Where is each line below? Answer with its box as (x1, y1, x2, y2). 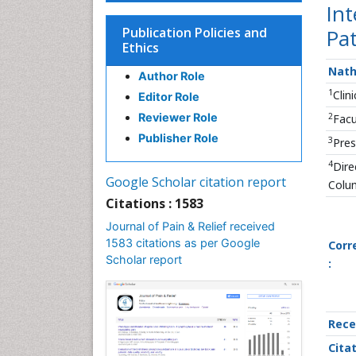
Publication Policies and (122, 24, 267, 41)
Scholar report (106, 253, 182, 266)
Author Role (138, 69, 205, 83)
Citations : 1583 (106, 195, 203, 212)
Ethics (122, 39, 159, 56)
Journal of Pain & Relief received (106, 219, 275, 233)
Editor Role (138, 90, 199, 103)
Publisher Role (138, 131, 219, 145)
